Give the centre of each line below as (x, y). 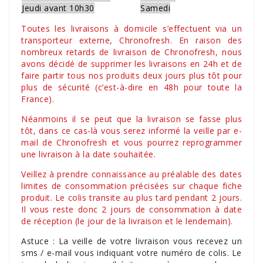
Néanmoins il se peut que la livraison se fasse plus (131, 119)
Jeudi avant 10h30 (58, 8)
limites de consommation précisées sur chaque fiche (131, 186)
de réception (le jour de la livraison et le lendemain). (127, 221)
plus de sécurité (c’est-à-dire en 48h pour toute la (131, 87)
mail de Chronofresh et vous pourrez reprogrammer (131, 142)
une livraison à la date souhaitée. (88, 154)
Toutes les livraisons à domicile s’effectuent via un (131, 28)
